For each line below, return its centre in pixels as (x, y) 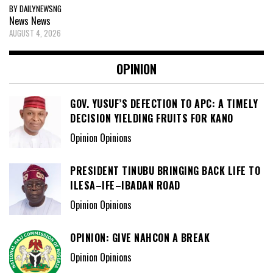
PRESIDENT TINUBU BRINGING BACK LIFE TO (165, 170)
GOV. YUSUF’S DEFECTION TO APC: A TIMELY (164, 103)
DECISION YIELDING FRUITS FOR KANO (152, 118)
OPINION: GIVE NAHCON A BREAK (140, 237)
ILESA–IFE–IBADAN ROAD (125, 185)
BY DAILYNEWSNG (35, 8)
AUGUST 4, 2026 (35, 33)
